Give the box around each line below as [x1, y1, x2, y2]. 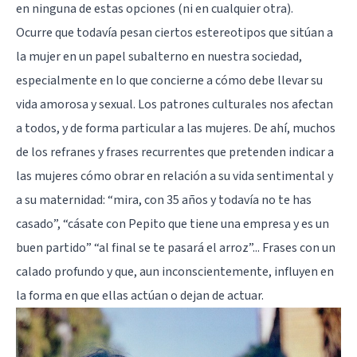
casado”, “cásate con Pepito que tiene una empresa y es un [16, 214, 329, 233]
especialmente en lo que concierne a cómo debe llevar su [16, 71, 323, 89]
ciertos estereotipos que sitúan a [155, 23, 333, 41]
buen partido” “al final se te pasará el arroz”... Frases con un [16, 238, 335, 257]
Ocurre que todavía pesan [16, 23, 155, 41]
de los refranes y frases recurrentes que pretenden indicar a [16, 143, 334, 161]
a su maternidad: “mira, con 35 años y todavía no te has [16, 190, 312, 209]
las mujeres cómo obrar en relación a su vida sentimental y [16, 167, 333, 185]
